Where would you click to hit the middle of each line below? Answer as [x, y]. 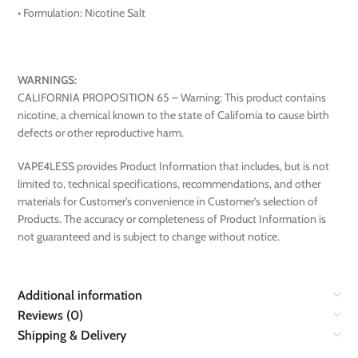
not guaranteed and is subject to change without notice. [149, 237]
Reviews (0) [51, 316]
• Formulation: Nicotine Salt [82, 13]
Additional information [80, 296]
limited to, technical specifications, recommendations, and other [169, 184]
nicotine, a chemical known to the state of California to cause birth [174, 115]
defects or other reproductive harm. [102, 133]
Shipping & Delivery [72, 336]
